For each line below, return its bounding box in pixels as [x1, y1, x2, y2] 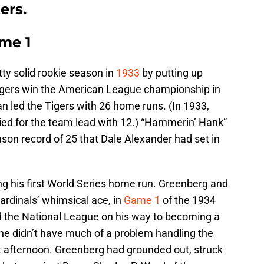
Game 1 [124, 194, 160, 207]
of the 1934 [160, 194, 216, 207]
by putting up [140, 67, 203, 80]
